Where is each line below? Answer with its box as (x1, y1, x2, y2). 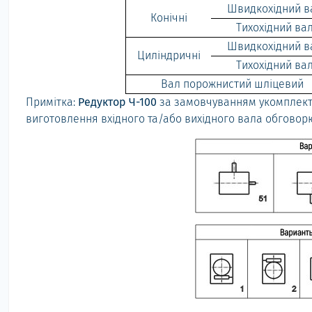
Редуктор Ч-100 (78, 95, 159, 109)
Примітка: (26, 95, 78, 109)
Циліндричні (136, 49, 201, 62)
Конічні (150, 11, 187, 24)
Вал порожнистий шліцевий (161, 77, 304, 91)
